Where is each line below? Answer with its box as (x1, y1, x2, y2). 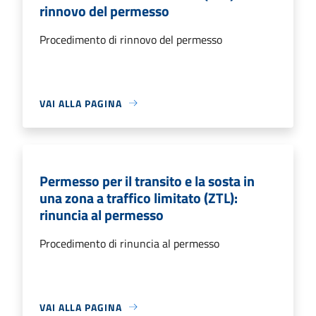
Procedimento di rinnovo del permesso (39, 30, 222, 48)
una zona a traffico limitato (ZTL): (39, 186, 238, 209)
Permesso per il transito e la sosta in (39, 169, 255, 192)
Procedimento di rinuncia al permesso (39, 234, 219, 252)
